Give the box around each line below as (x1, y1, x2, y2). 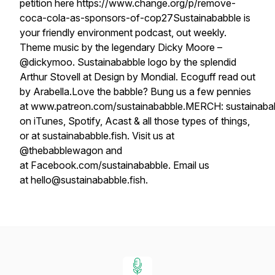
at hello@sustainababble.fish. (20, 174, 148, 186)
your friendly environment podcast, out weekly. (20, 26, 227, 39)
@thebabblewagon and (20, 144, 122, 157)
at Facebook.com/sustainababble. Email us (20, 159, 209, 171)
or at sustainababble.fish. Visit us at (20, 130, 174, 142)
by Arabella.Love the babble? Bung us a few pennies (20, 85, 251, 98)
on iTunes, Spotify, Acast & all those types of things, (20, 115, 250, 127)
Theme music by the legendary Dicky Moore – (20, 41, 222, 53)
